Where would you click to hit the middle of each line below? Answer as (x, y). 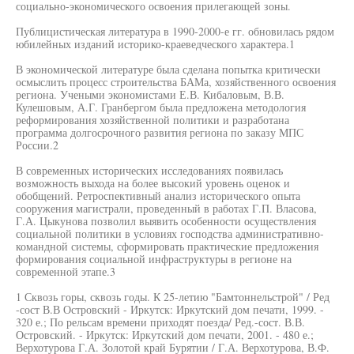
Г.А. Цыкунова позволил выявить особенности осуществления (166, 221)
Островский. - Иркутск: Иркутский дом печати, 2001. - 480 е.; (165, 335)
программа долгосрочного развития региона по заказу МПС (160, 132)
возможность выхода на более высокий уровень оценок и (153, 183)
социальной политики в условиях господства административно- (170, 233)
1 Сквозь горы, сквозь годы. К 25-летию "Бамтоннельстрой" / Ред (173, 297)
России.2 (37, 145)
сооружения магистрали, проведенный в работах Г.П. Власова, (166, 208)
